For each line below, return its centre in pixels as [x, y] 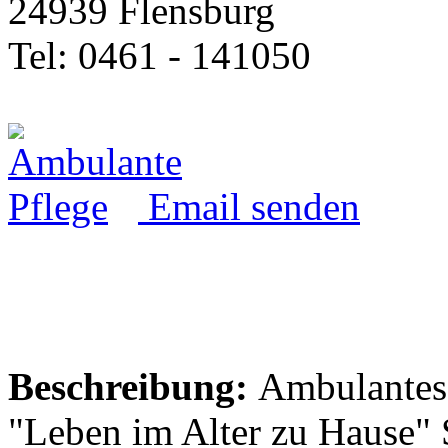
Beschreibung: [128, 386]
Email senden [249, 206]
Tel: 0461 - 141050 [159, 55]
